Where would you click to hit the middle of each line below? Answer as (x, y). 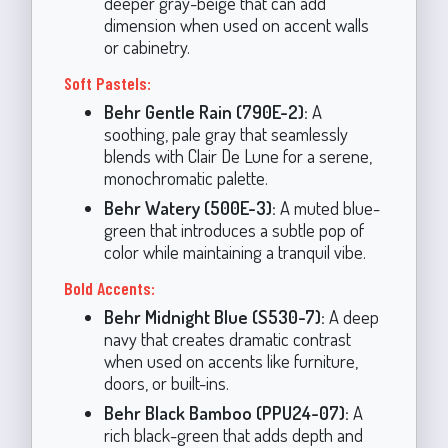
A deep (351, 316)
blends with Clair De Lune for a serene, (237, 155)
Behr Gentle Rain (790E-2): (205, 111)
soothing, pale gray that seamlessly (225, 133)
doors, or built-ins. (166, 382)
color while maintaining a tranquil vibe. (234, 251)
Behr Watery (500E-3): (189, 207)
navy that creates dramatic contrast (227, 338)
